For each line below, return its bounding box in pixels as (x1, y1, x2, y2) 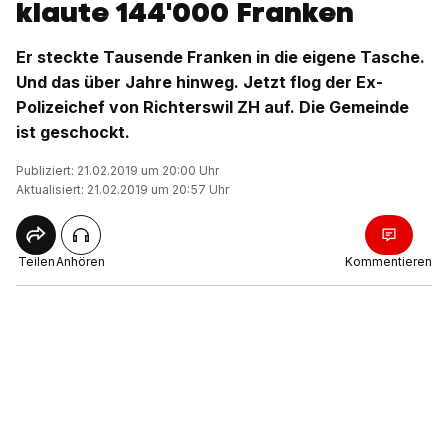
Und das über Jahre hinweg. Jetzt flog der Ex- (16, 72, 383, 92)
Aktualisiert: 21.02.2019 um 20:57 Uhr (16, 182, 229, 197)
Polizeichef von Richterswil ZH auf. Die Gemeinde (16, 97, 409, 117)
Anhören (56, 254, 105, 269)
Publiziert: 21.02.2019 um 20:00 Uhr (16, 163, 219, 178)
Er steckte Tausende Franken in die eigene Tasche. (16, 47, 425, 67)
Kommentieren (345, 254, 432, 269)
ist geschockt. (16, 122, 130, 142)
